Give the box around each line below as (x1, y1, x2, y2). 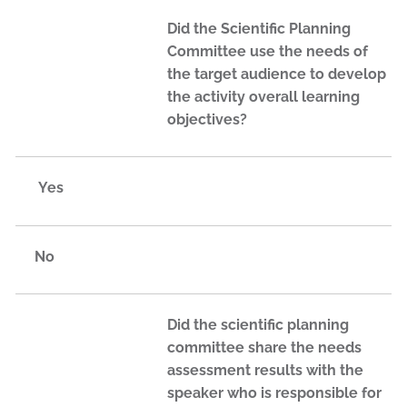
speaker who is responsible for (167, 384, 382, 402)
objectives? (167, 110, 247, 128)
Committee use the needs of (167, 42, 368, 60)
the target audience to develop (167, 65, 386, 83)
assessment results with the (167, 362, 363, 380)
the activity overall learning (167, 87, 360, 105)
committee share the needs (167, 339, 362, 357)
